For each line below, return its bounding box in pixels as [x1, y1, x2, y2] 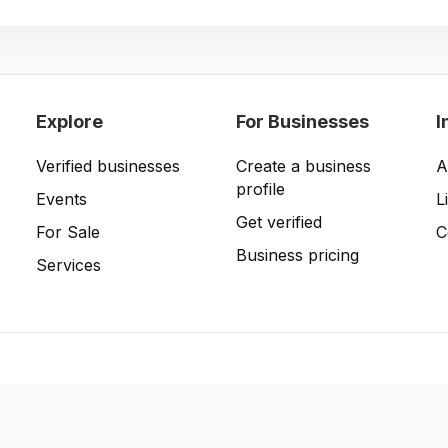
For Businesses [235, 110, 369, 132]
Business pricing [235, 244, 359, 265]
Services [35, 254, 101, 275]
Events [35, 188, 87, 209]
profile [235, 178, 285, 199]
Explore [35, 110, 103, 132]
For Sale [35, 221, 100, 242]
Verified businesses [35, 155, 180, 176]
